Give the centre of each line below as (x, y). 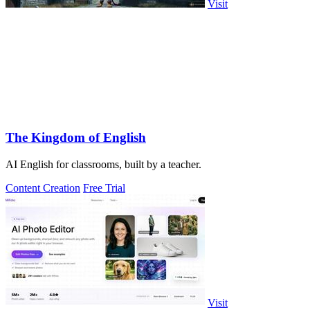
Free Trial (104, 188)
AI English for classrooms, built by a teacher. (103, 164)
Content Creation (43, 188)
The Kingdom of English (76, 137)
